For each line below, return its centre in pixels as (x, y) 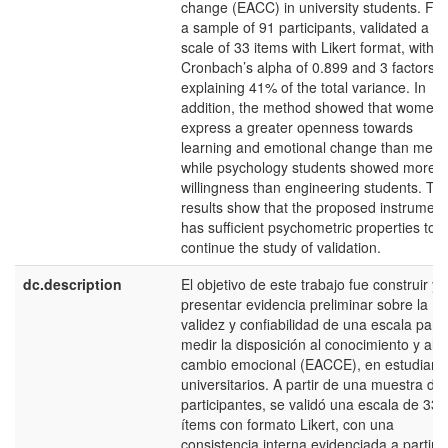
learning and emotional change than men (311, 147)
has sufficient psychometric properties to (308, 227)
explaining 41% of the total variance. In (303, 87)
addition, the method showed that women (311, 107)
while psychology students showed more (308, 167)
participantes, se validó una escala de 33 (310, 404)
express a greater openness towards (297, 127)
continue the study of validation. (281, 247)
